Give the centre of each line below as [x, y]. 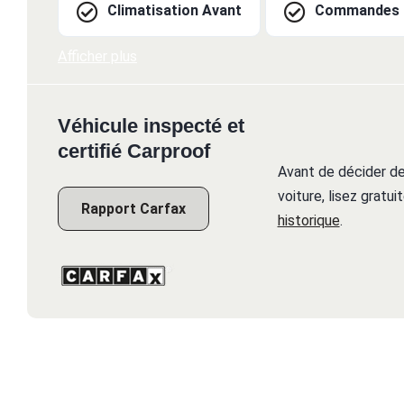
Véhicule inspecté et [151, 126]
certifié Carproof [134, 151]
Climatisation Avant [174, 11]
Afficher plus [97, 57]
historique [308, 221]
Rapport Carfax [133, 209]
